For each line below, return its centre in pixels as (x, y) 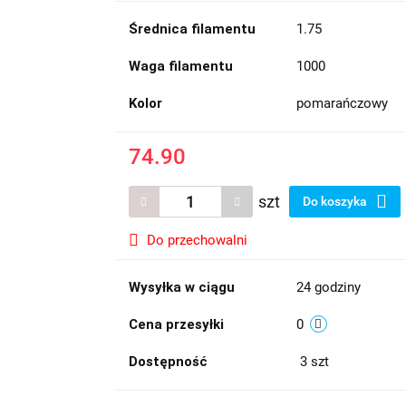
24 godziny (328, 287)
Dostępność (168, 362)
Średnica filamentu (192, 29)
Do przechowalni (197, 240)
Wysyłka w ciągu (181, 287)
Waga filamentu (180, 66)
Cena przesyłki (176, 324)
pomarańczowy (342, 103)
